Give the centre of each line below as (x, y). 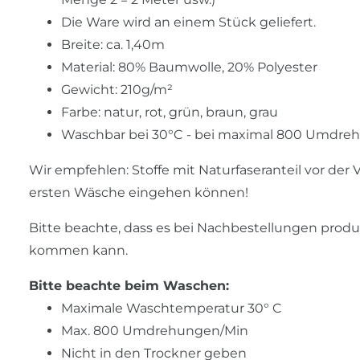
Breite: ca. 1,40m (113, 45)
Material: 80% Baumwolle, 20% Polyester (189, 67)
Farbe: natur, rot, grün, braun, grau (170, 112)
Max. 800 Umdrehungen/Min (155, 331)
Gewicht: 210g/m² (117, 90)
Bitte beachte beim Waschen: (129, 286)
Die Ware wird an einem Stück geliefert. (188, 22)
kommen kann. (78, 251)
